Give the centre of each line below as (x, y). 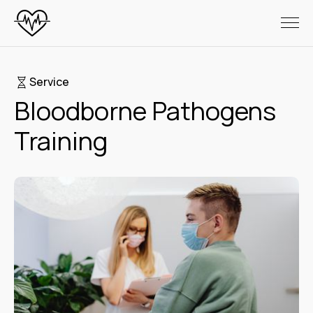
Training (61, 140)
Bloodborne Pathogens (145, 110)
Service (49, 82)
